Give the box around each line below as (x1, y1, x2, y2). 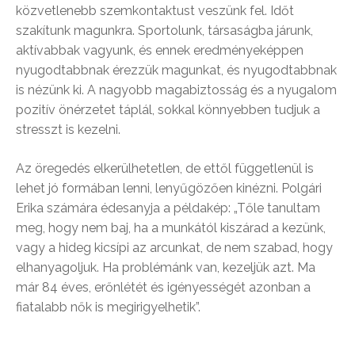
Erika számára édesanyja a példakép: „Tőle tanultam (16, 200, 320, 216)
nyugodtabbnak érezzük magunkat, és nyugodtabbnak (16, 63, 337, 78)
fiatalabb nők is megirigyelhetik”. (16, 300, 200, 315)
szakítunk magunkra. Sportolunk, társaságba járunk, (16, 23, 313, 38)
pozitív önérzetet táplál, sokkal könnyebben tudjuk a (16, 102, 320, 117)
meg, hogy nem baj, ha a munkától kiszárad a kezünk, (16, 220, 326, 235)
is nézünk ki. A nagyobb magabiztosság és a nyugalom (16, 82, 337, 97)
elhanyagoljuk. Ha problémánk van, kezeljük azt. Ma (16, 260, 315, 275)
